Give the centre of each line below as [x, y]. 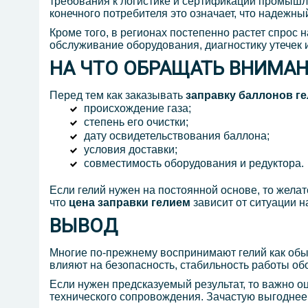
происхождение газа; [137, 109]
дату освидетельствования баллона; [177, 136]
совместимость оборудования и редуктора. [194, 164]
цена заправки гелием [130, 203]
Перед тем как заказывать [118, 96]
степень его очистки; [136, 122]
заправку [211, 96]
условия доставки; [131, 150]
